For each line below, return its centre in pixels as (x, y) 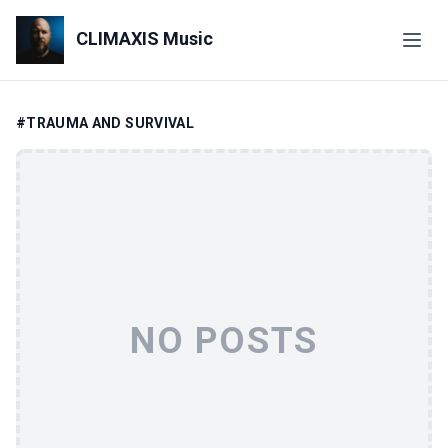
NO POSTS (224, 341)
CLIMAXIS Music (142, 38)
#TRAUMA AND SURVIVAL (105, 123)
